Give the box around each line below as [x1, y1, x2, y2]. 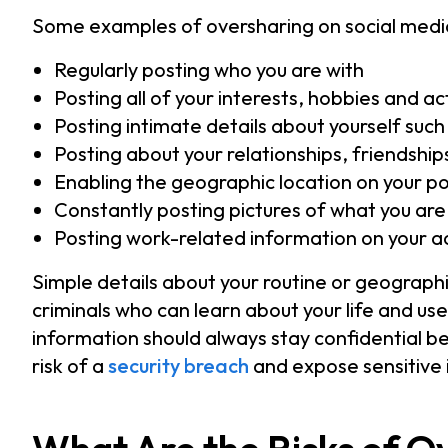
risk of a [32, 352, 108, 378]
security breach [108, 352, 249, 378]
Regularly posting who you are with [54, 56, 364, 82]
